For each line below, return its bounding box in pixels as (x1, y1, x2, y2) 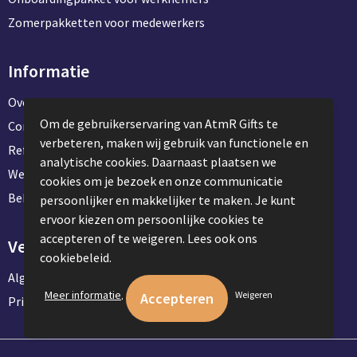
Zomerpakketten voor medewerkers (7, 14, 205, 31)
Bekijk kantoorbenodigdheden (7, 190, 173, 206)
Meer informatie (45, 287, 121, 302)
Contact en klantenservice (7, 118, 151, 135)
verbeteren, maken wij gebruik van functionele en (40, 135, 308, 151)
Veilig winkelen (7, 235, 119, 258)
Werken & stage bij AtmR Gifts (7, 166, 171, 182)
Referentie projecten (7, 142, 123, 159)
